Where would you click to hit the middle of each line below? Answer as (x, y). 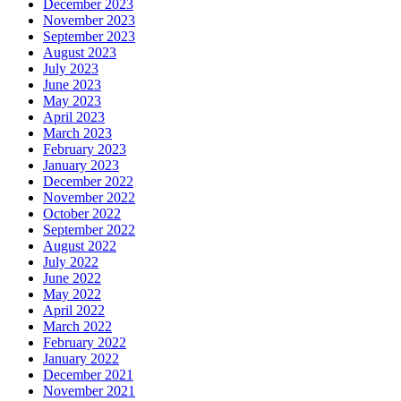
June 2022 (72, 278)
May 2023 (72, 101)
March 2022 (77, 327)
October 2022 (82, 214)
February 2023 (85, 149)
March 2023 (77, 133)
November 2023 (89, 21)
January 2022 (81, 359)
